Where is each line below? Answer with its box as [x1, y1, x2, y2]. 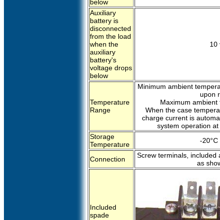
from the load [90, 32, 131, 40]
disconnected [90, 25, 131, 32]
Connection [90, 155, 125, 163]
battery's [90, 56, 116, 64]
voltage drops [90, 64, 132, 72]
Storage [90, 133, 114, 140]
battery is [90, 17, 118, 25]
